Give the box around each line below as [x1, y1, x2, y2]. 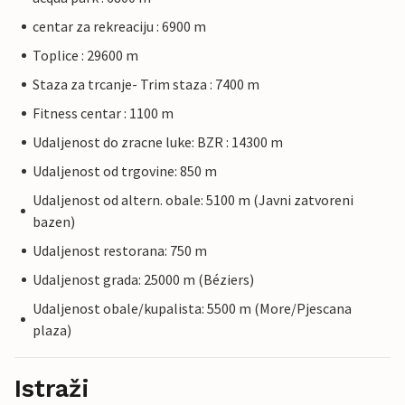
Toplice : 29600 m [33, 46, 138, 65]
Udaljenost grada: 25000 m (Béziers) [33, 270, 254, 289]
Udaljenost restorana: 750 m [33, 241, 207, 260]
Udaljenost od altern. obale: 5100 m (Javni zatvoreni [32, 191, 353, 210]
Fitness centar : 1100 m [33, 104, 174, 123]
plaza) [32, 321, 71, 340]
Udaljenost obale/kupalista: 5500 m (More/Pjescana [32, 299, 352, 318]
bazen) [32, 212, 75, 231]
